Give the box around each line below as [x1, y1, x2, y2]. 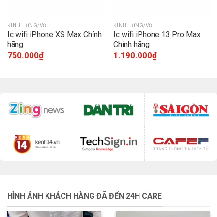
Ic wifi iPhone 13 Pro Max [113, 30, 201, 39]
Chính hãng [113, 39, 150, 49]
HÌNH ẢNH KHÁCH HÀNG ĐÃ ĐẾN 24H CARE [7, 191, 162, 201]
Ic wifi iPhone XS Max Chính [7, 30, 102, 39]
